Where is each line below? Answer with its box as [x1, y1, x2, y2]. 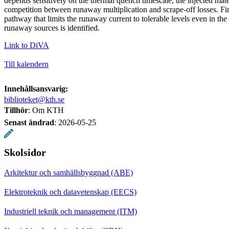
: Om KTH [28, 105, 64, 114]
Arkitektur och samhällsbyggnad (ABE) [4, 168, 133, 177]
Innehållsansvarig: [4, 84, 68, 93]
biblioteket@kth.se [4, 95, 64, 104]
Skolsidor [4, 146, 46, 158]
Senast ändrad [4, 118, 54, 127]
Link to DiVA [4, 40, 49, 50]
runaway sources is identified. [4, 23, 100, 32]
